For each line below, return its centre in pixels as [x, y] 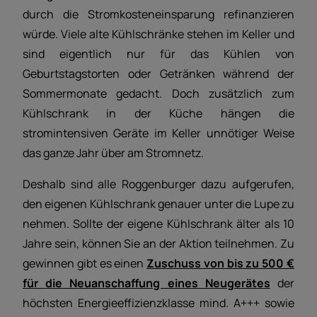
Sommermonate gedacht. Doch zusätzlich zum [158, 94]
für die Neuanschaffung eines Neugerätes [146, 283]
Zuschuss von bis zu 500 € [221, 264]
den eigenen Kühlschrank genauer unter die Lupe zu [158, 204]
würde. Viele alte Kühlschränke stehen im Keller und [158, 34]
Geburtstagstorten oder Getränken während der [158, 74]
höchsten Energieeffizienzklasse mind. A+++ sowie [158, 303]
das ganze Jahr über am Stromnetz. [113, 153]
